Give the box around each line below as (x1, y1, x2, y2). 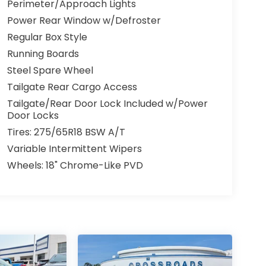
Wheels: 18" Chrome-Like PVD (7, 159, 143, 173)
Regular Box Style (7, 30, 87, 45)
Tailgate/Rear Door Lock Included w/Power (7, 97, 208, 111)
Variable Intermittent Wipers (7, 142, 142, 156)
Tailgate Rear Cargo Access (7, 80, 137, 94)
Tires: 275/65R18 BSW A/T (7, 125, 125, 140)
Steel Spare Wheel (7, 64, 93, 78)
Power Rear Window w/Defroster (7, 14, 161, 28)
